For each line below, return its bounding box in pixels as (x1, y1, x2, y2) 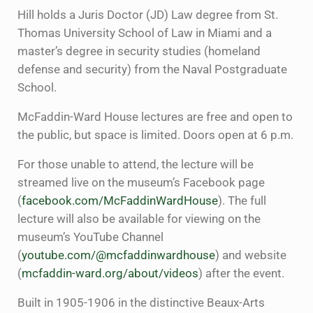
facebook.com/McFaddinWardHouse (21, 194, 218, 208)
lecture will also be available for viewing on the (17, 212, 261, 226)
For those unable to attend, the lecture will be (17, 158, 254, 172)
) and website (214, 249, 286, 263)
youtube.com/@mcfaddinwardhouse (21, 249, 215, 263)
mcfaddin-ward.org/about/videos (21, 267, 198, 281)
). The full (217, 194, 266, 208)
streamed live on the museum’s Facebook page (17, 176, 265, 190)
